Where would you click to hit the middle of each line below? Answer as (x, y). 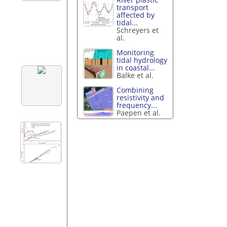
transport (133, 8)
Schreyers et (138, 30)
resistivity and (141, 97)
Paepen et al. (139, 112)
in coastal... (136, 67)
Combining (135, 90)
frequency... (137, 105)
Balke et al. (135, 75)
